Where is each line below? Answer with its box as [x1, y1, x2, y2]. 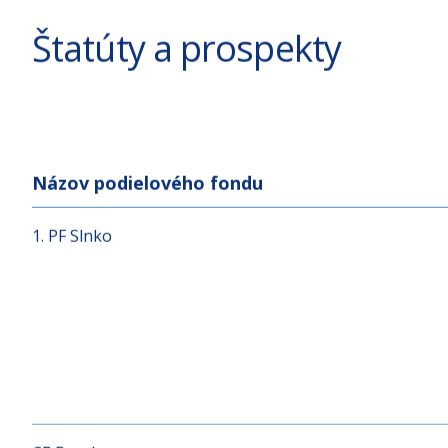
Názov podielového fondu [32, 231, 263, 256]
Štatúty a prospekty [32, 84, 341, 134]
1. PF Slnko [32, 285, 112, 308]
